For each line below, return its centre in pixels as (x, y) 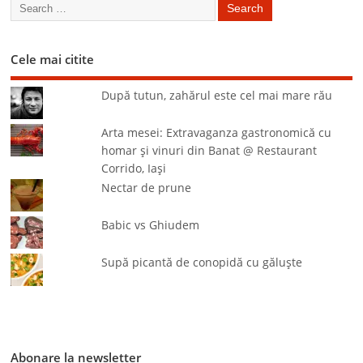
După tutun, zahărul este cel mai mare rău (217, 96)
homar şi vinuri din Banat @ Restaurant (209, 151)
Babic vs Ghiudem (151, 226)
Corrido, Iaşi (134, 169)
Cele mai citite (53, 59)
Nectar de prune (147, 188)
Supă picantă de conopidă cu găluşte (202, 263)
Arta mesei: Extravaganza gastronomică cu (217, 133)
